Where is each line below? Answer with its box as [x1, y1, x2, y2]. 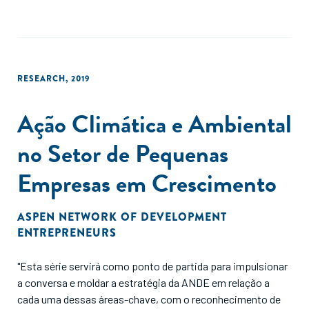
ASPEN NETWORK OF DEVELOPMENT [17, 209, 227, 225]
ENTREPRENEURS [17, 225, 117, 241]
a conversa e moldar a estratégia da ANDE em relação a [17, 276, 270, 289]
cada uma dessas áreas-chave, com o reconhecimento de [17, 292, 281, 306]
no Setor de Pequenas [17, 135, 228, 172]
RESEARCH [17, 72, 66, 85]
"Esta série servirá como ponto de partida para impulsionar [17, 259, 288, 272]
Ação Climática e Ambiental [17, 106, 292, 142]
